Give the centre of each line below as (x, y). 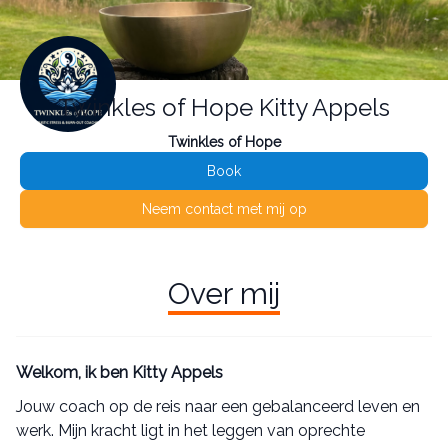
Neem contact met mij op (224, 209)
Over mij (224, 294)
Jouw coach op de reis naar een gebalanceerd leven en (218, 407)
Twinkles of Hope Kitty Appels (224, 108)
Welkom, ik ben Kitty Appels (119, 373)
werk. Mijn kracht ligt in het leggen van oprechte (190, 431)
